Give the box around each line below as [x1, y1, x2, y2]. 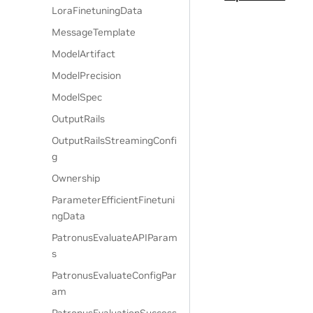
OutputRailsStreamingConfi [52, 134, 177, 147]
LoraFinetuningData [52, 4, 143, 17]
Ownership [52, 172, 101, 184]
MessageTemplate [52, 26, 136, 38]
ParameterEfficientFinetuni [52, 194, 175, 206]
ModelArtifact [52, 48, 116, 60]
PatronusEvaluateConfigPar [52, 269, 177, 282]
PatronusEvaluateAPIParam [52, 231, 178, 244]
